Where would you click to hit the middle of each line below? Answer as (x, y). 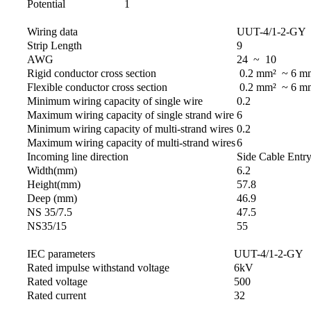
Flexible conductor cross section (97, 87)
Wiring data (52, 32)
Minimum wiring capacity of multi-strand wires (130, 129)
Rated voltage (57, 282)
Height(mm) (54, 185)
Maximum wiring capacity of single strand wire (131, 115)
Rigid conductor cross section (92, 74)
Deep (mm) (52, 199)
